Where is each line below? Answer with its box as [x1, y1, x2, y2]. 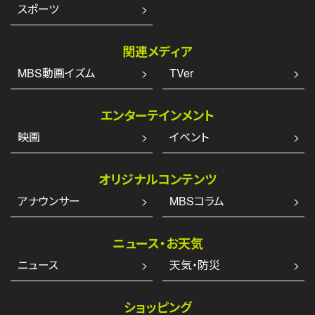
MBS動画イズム [18, 64, 96, 81]
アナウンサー [18, 192, 80, 209]
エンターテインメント [101, 105, 214, 124]
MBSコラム [169, 192, 224, 209]
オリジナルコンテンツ [98, 169, 217, 188]
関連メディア [122, 41, 193, 60]
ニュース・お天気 [112, 233, 203, 252]
